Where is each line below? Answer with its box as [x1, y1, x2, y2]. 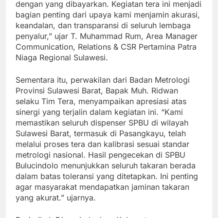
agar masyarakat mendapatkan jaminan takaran [16, 182, 189, 192]
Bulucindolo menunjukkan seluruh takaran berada [16, 161, 196, 171]
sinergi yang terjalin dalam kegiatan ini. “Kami [16, 107, 183, 117]
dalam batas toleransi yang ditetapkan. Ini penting [16, 171, 198, 182]
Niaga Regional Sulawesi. [16, 53, 108, 63]
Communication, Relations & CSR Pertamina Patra [16, 42, 197, 52]
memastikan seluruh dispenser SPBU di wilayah [16, 118, 188, 128]
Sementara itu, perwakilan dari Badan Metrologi [16, 75, 190, 85]
